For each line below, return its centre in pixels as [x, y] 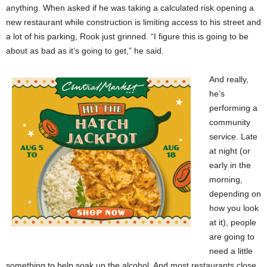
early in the [230, 165]
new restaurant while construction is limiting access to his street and [133, 22]
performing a [233, 108]
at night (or [230, 151]
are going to [232, 237]
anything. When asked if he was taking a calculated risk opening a [130, 8]
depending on [235, 194]
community [230, 122]
